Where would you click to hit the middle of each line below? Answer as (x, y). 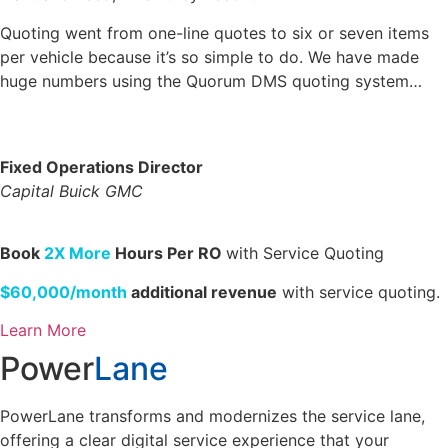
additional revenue (202, 291)
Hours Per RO (168, 253)
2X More (77, 253)
